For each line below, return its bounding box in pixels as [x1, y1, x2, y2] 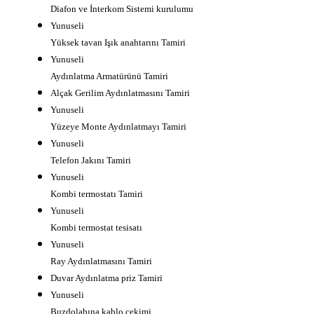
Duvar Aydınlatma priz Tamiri [50, 272, 163, 283]
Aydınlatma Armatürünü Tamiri [50, 70, 169, 81]
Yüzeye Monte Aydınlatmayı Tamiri [50, 121, 187, 132]
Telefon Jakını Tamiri [50, 154, 132, 165]
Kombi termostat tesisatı [50, 221, 143, 233]
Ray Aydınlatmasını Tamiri [50, 255, 153, 266]
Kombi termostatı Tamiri [50, 188, 144, 199]
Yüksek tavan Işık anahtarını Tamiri [50, 36, 186, 48]
